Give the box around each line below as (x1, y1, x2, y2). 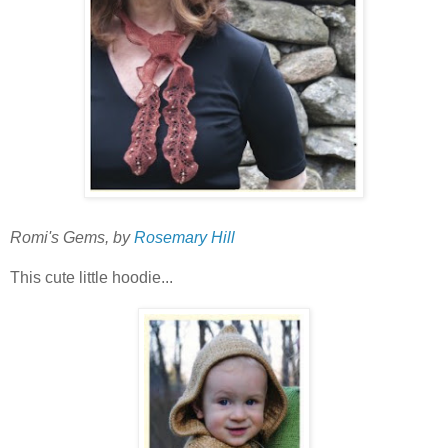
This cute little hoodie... (10, 269, 173, 287)
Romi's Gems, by (10, 229, 134, 247)
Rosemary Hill (134, 229, 235, 247)
